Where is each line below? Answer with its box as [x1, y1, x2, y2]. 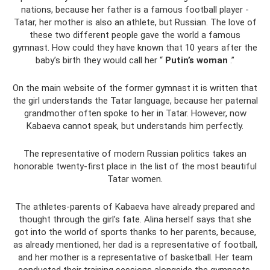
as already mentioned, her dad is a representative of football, [13, 239, 257, 250]
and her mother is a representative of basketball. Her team [17, 252, 253, 263]
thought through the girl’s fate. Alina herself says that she [19, 214, 251, 225]
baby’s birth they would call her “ [36, 55, 165, 66]
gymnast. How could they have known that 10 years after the [13, 42, 257, 53]
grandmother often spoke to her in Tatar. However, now [24, 108, 246, 119]
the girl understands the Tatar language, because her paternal [12, 95, 258, 106]
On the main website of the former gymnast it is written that [13, 83, 257, 93]
